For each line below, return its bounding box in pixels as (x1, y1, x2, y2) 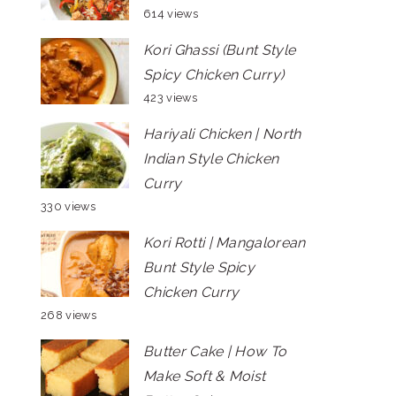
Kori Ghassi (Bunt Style (143, 42, 296, 58)
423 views (143, 91, 197, 104)
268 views (41, 308, 96, 322)
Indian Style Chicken (143, 150, 279, 167)
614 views (143, 7, 198, 20)
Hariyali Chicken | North (143, 126, 301, 142)
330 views (41, 200, 95, 213)
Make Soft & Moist (143, 368, 266, 385)
